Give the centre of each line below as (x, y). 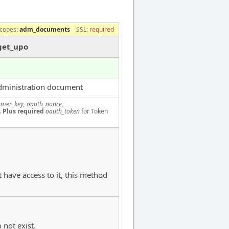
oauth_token (63, 111)
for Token (94, 111)
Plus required (23, 111)
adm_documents (45, 29)
